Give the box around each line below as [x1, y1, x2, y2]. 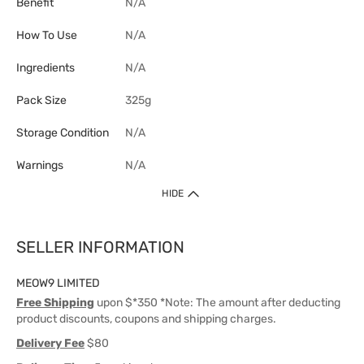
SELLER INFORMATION [16, 237, 184, 257]
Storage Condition [16, 126, 109, 140]
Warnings [16, 158, 63, 172]
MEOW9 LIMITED [16, 276, 100, 290]
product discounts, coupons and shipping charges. [16, 312, 276, 326]
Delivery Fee [16, 336, 84, 350]
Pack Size [16, 93, 67, 107]
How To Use [16, 28, 77, 42]
